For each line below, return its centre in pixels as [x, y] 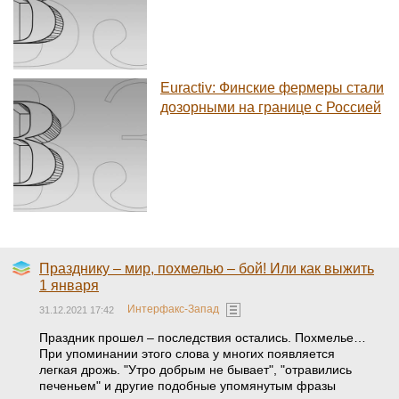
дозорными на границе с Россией [271, 107]
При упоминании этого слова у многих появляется [187, 354]
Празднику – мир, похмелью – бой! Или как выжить [207, 269]
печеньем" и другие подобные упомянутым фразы [187, 386]
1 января [69, 285]
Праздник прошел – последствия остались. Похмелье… [203, 338]
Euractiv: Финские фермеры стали [272, 88]
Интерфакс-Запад [173, 309]
